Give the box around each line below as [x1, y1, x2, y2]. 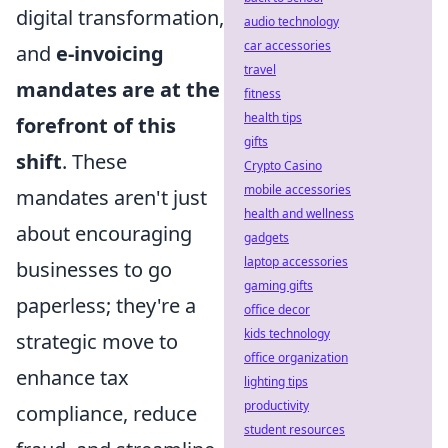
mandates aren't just [16, 184, 207, 211]
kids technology [244, 325, 330, 342]
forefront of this [16, 112, 176, 139]
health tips [244, 109, 302, 126]
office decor [244, 301, 310, 318]
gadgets [244, 229, 289, 246]
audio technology [244, 13, 339, 30]
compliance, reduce [16, 400, 197, 427]
